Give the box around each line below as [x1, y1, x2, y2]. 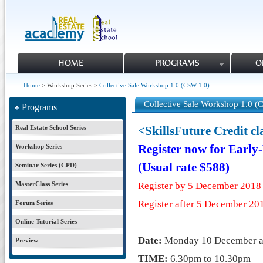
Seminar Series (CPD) [15, 161, 77, 168]
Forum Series [15, 199, 53, 206]
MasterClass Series [15, 180, 68, 187]
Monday [162, 235, 201, 246]
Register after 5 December [138, 198, 249, 210]
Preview [15, 237, 38, 244]
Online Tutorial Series [15, 218, 77, 225]
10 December [201, 235, 257, 246]
